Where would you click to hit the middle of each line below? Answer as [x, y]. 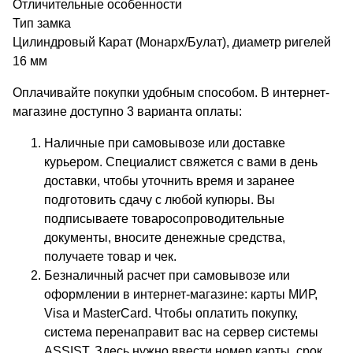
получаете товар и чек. [110, 256]
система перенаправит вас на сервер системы [181, 332]
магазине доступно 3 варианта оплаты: [127, 111]
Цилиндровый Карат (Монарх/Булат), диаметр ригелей [172, 42]
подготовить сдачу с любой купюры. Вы [160, 199]
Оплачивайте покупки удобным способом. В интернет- [171, 92]
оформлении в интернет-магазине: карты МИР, [181, 294]
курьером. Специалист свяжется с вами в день [181, 162]
